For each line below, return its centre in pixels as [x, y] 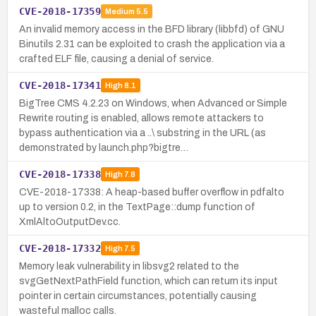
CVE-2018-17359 [60, 11]
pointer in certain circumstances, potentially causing [138, 296]
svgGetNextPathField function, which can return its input [148, 281]
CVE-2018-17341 [60, 85]
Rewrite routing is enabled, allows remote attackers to [141, 118]
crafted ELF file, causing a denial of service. [116, 59]
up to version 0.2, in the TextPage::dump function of [137, 207]
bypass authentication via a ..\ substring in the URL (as [142, 133]
